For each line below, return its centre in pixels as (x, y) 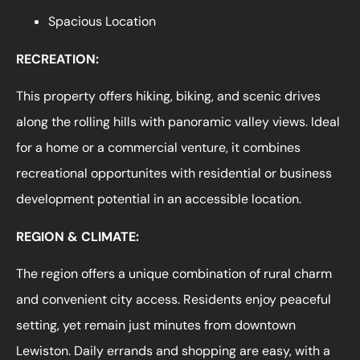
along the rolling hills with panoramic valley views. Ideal (178, 122)
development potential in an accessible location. (160, 199)
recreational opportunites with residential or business (174, 174)
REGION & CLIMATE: (79, 236)
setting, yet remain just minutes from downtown (156, 325)
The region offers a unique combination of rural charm (174, 273)
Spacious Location (102, 22)
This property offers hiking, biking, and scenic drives (168, 96)
